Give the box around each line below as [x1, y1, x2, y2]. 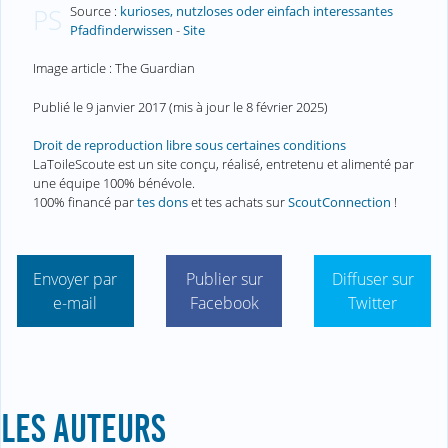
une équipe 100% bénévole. [33, 173, 195, 192]
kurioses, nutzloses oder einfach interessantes [119, 2, 393, 21]
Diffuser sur [331, 268, 414, 291]
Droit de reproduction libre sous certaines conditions [33, 135, 346, 154]
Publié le [33, 97, 86, 116]
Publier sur [185, 268, 263, 291]
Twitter [348, 292, 398, 315]
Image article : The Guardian [33, 59, 195, 78]
